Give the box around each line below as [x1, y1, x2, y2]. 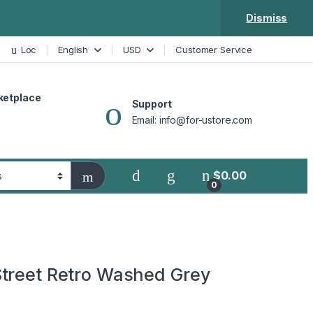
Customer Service [175, 43, 252, 55]
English [58, 43, 89, 55]
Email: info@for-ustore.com [131, 113, 252, 126]
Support [131, 97, 172, 110]
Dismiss [246, 12, 288, 24]
